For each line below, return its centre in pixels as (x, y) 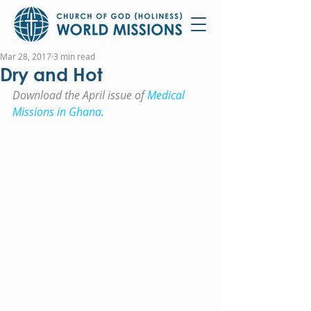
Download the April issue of (80, 95)
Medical (167, 95)
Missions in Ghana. (58, 112)
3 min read (74, 56)
